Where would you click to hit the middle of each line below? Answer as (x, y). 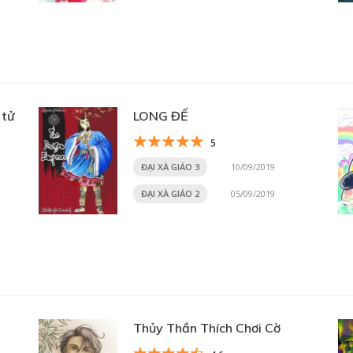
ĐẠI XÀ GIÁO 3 (170, 167)
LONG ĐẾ (160, 116)
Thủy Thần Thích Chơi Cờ (207, 328)
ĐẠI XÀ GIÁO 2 (170, 193)
